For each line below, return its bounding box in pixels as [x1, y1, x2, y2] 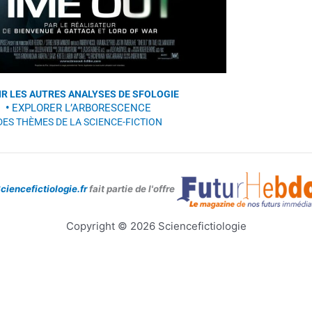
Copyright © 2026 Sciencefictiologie [65, 219, 247, 233]
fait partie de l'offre [86, 182, 175, 194]
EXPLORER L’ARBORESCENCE [8, 102, 154, 115]
